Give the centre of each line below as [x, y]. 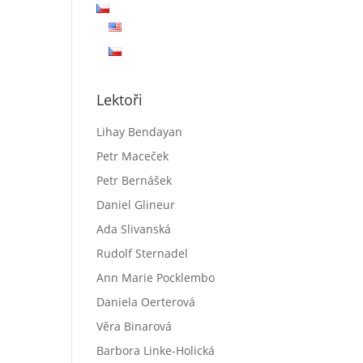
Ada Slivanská [134, 229]
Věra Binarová [135, 326]
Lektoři [120, 100]
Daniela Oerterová [146, 302]
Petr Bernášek [135, 180]
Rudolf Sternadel [143, 253]
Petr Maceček [133, 156]
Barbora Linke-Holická [156, 350]
